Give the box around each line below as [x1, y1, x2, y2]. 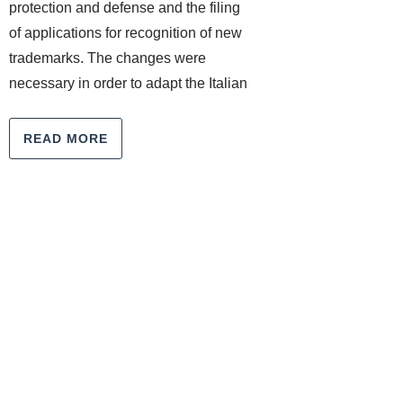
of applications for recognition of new [9, 25, 242, 40]
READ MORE [23, 131, 108, 146]
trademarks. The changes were [9, 50, 206, 66]
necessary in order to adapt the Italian [9, 76, 247, 91]
